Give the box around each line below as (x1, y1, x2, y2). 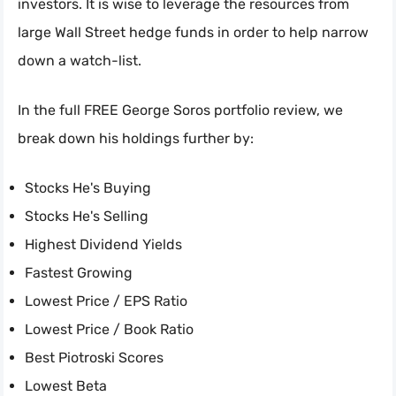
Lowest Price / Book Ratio (25, 321, 194, 339)
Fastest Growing (25, 264, 133, 282)
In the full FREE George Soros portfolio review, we (18, 102, 343, 119)
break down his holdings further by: (18, 130, 254, 148)
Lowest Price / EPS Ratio (25, 293, 187, 310)
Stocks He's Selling (25, 208, 148, 225)
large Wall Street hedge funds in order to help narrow (18, 24, 369, 42)
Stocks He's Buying (25, 179, 151, 197)
